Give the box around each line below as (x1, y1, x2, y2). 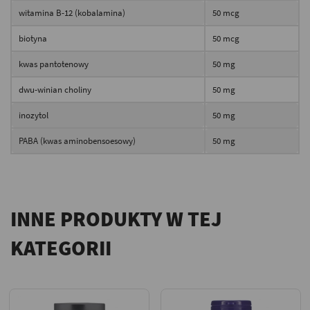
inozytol (19, 109, 48, 121)
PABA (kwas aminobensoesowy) (19, 134, 136, 147)
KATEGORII (10, 234, 111, 261)
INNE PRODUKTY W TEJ (10, 205, 222, 232)
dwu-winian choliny (19, 83, 91, 95)
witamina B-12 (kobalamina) (19, 6, 125, 19)
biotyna (19, 32, 47, 44)
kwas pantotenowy (19, 57, 89, 70)
